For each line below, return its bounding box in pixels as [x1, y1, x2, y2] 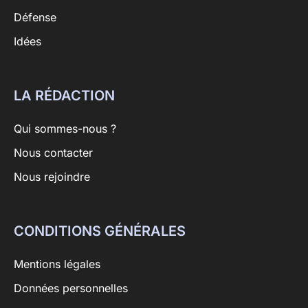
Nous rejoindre [14, 169, 90, 184]
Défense [14, 10, 56, 24]
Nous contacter [14, 145, 93, 159]
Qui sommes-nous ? [14, 121, 116, 135]
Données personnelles [14, 280, 128, 295]
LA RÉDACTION [14, 87, 115, 104]
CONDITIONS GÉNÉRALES [14, 222, 186, 239]
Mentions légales [14, 256, 100, 271]
